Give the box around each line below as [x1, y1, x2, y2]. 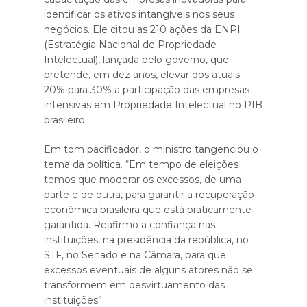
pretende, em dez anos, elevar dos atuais [44, 69, 240, 82]
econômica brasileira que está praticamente [44, 204, 251, 217]
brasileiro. [44, 114, 87, 127]
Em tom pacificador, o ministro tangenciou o [44, 143, 258, 156]
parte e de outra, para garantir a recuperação [44, 188, 254, 201]
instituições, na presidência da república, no [44, 234, 249, 247]
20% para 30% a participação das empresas [44, 84, 249, 97]
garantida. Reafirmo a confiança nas [44, 219, 215, 232]
